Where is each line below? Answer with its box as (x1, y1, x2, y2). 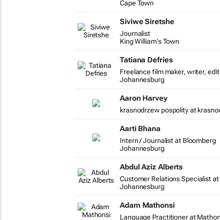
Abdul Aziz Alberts (120, 163, 183, 171)
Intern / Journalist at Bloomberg (120, 137, 216, 144)
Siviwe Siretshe (120, 17, 174, 26)
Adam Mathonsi (120, 201, 175, 210)
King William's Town (120, 37, 180, 45)
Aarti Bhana (120, 124, 161, 133)
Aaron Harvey (120, 94, 167, 103)
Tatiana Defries (120, 55, 173, 64)
